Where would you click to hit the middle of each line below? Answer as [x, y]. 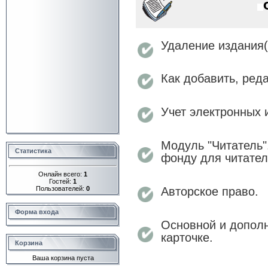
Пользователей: [61, 188]
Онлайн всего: [61, 174]
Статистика [33, 151]
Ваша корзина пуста [63, 258]
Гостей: [61, 181]
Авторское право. [210, 191]
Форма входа [37, 212]
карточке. [187, 237]
